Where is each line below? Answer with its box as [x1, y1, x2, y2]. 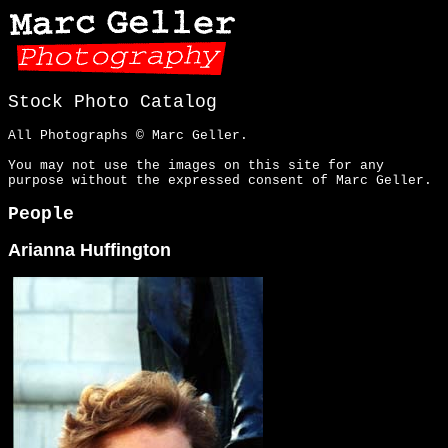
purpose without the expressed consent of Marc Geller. [8, 173, 432, 188]
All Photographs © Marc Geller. [8, 128, 248, 143]
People [8, 204, 74, 224]
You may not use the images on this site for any [8, 158, 384, 173]
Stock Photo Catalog [8, 92, 217, 112]
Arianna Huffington [8, 240, 171, 260]
